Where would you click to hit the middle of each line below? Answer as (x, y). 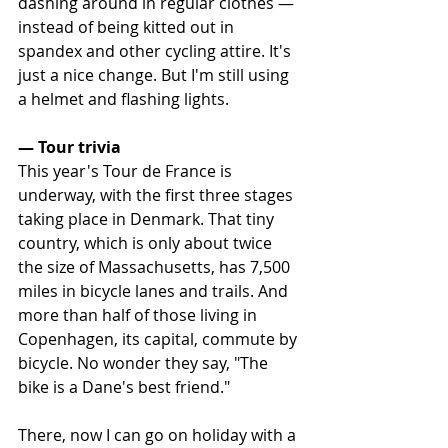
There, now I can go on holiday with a (159, 434)
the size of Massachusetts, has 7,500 (156, 266)
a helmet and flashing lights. (123, 98)
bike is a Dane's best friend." (124, 386)
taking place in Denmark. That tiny (148, 218)
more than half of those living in (139, 314)
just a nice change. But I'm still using (155, 74)
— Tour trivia (69, 146)
